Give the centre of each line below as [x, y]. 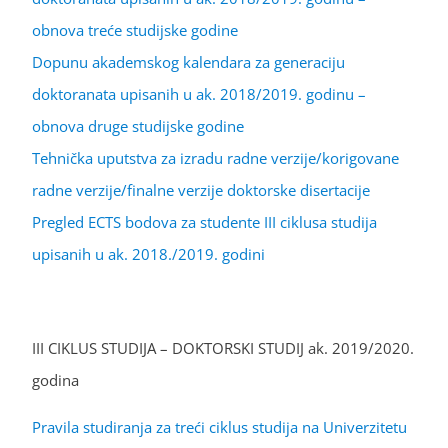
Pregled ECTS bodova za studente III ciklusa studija [204, 221]
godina [55, 379]
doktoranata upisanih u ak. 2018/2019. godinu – [199, 93]
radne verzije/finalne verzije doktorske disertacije [201, 189]
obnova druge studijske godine [138, 125]
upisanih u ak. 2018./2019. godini [148, 253]
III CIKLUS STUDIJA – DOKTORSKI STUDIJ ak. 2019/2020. [223, 347]
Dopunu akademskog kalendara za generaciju [188, 61]
